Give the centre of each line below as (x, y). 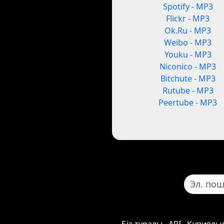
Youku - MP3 (188, 55)
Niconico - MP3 (188, 67)
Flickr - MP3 (188, 19)
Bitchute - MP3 (188, 79)
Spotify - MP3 (188, 7)
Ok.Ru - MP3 (188, 31)
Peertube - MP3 (188, 103)
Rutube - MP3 (188, 91)
